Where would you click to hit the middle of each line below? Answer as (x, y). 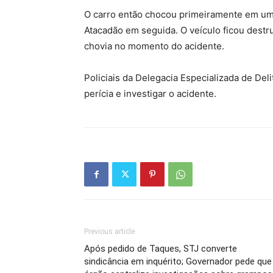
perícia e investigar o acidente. (150, 94)
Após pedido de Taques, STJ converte (161, 249)
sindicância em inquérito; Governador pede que (178, 261)
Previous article (109, 232)
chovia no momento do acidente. (154, 46)
